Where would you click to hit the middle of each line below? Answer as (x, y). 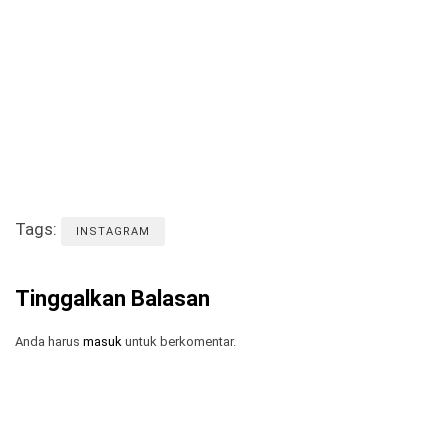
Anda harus (49, 342)
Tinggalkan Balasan (112, 299)
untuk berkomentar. (179, 342)
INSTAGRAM (113, 232)
